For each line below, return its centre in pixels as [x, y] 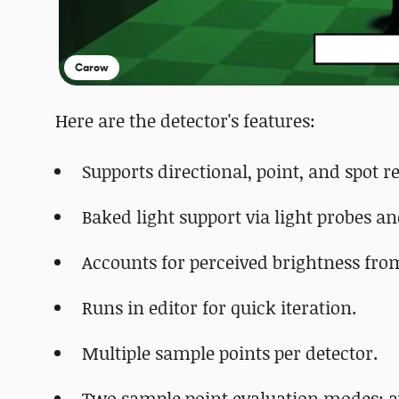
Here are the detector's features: [185, 121]
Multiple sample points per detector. [230, 353]
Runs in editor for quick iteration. [219, 308]
